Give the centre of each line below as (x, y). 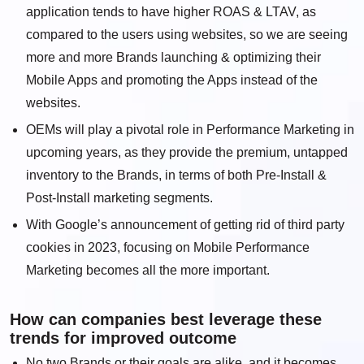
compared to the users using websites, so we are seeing (187, 35)
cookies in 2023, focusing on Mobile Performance (168, 247)
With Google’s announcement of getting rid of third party (185, 225)
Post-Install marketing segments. (119, 198)
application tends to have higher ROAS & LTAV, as (171, 12)
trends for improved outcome (123, 338)
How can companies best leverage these (166, 319)
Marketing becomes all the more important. (148, 270)
